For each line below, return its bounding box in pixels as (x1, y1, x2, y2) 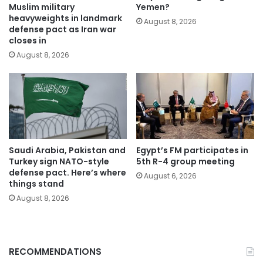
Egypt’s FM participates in (136, 144, 248, 157)
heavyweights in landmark (9, 12, 122, 24)
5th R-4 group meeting (136, 156, 235, 168)
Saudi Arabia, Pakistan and (9, 144, 126, 157)
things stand (9, 178, 64, 190)
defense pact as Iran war (9, 23, 116, 35)
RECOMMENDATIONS (9, 245, 102, 258)
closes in (9, 34, 46, 46)
